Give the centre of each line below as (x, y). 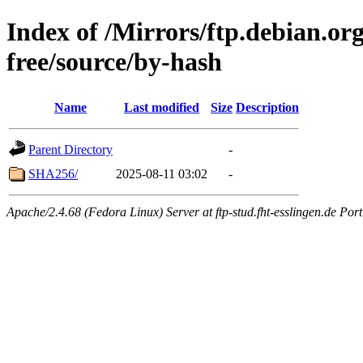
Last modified (162, 107)
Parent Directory (70, 149)
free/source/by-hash (114, 62)
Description (267, 107)
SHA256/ (53, 173)
